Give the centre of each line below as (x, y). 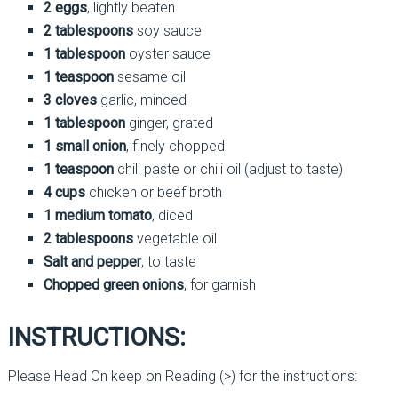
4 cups (64, 193)
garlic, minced (141, 100)
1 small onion (84, 147)
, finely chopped (175, 147)
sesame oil (149, 77)
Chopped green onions (113, 285)
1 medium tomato (97, 216)
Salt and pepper (92, 262)
